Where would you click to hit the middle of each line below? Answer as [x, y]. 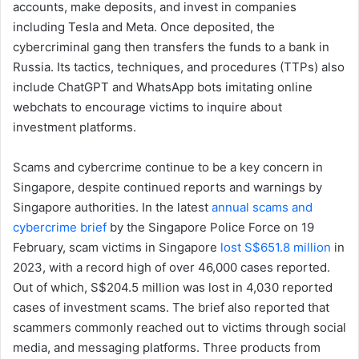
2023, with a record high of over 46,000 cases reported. [171, 268]
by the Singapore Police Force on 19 [210, 228]
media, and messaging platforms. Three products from [167, 348]
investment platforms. [75, 127]
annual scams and [262, 208]
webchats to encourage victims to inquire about [147, 107]
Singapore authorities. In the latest [112, 208]
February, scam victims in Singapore [117, 248]
